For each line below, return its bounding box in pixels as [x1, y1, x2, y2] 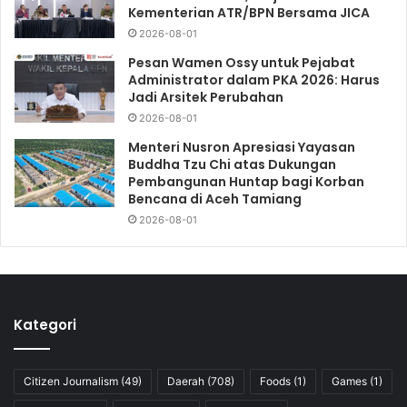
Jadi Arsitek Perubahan [128, 87, 283, 106]
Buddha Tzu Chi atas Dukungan [128, 154, 336, 174]
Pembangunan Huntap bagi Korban [128, 172, 364, 191]
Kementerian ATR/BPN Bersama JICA [128, 3, 370, 22]
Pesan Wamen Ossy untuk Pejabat [128, 53, 355, 72]
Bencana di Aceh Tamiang [128, 189, 302, 208]
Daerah [167, 373, 204, 388]
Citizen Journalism [24, 373, 118, 388]
